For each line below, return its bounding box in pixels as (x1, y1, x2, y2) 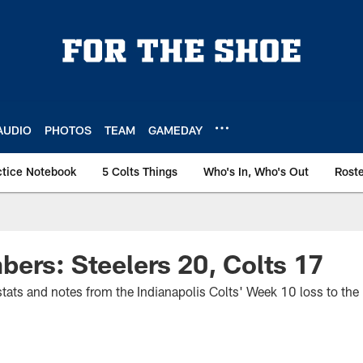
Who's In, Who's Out (203, 164, 309, 178)
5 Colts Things (102, 164, 177, 178)
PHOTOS (45, 122, 92, 137)
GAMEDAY (148, 122, 203, 137)
